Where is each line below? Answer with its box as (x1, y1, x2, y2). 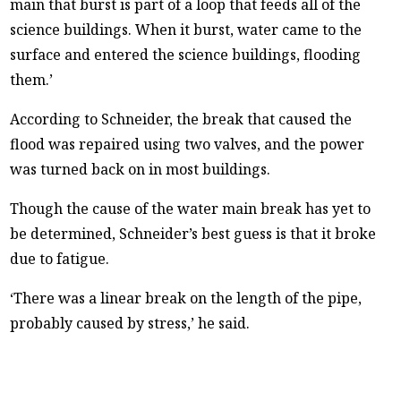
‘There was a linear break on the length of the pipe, (10, 287, 363, 308)
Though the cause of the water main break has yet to (10, 198, 371, 218)
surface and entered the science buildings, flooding (10, 44, 362, 64)
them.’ (10, 69, 54, 90)
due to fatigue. (10, 248, 110, 269)
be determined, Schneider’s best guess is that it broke (10, 223, 377, 243)
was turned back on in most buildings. (10, 158, 271, 179)
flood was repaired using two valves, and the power (10, 133, 365, 154)
